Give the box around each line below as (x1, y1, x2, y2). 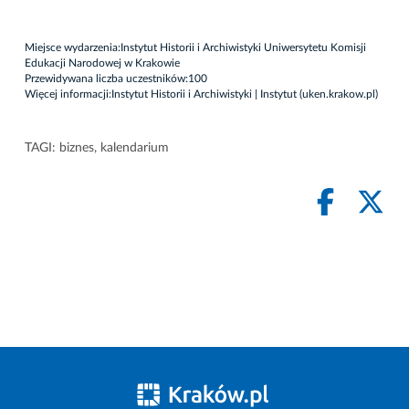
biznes (59, 141, 94, 154)
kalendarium (100, 141, 169, 154)
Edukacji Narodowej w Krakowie (25, 57, 180, 68)
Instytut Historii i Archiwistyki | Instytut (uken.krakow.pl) (111, 88, 378, 100)
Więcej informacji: (25, 88, 111, 100)
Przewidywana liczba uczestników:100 (25, 72, 207, 84)
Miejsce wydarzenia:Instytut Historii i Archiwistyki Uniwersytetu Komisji (25, 41, 366, 53)
